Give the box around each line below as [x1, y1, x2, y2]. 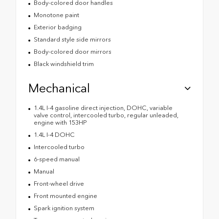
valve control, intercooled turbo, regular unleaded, [33, 111, 178, 119]
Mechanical [28, 80, 90, 95]
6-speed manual [33, 155, 80, 163]
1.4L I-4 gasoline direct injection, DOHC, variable [33, 104, 173, 111]
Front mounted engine [33, 192, 97, 199]
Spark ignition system [33, 204, 94, 212]
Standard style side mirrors [33, 35, 111, 43]
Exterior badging [33, 23, 82, 31]
